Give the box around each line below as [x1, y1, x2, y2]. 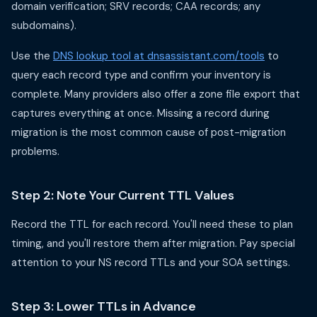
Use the [11, 49, 53, 63]
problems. [11, 144, 59, 158]
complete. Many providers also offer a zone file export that [11, 87, 300, 101]
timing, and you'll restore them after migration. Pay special [11, 236, 295, 250]
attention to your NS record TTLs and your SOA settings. [11, 255, 290, 270]
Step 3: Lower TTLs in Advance [11, 298, 196, 315]
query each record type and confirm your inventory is [11, 68, 271, 82]
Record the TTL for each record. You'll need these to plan [11, 217, 293, 231]
